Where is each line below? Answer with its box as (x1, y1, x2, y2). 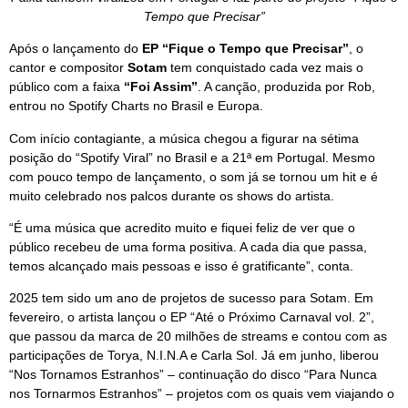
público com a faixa (9, 79, 120, 95)
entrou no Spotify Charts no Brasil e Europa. (9, 98, 263, 114)
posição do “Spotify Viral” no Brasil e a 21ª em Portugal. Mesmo (9, 149, 375, 165)
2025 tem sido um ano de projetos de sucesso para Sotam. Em (9, 291, 373, 306)
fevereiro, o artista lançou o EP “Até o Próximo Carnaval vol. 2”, (9, 310, 374, 325)
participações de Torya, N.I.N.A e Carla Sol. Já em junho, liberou (9, 348, 379, 363)
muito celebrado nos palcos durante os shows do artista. (9, 188, 334, 203)
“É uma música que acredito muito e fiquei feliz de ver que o (9, 219, 355, 235)
